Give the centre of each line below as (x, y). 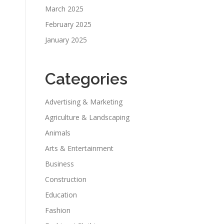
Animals (58, 133)
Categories (86, 79)
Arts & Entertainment (79, 148)
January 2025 (66, 40)
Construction (66, 179)
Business (59, 164)
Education (61, 195)
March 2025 (64, 9)
